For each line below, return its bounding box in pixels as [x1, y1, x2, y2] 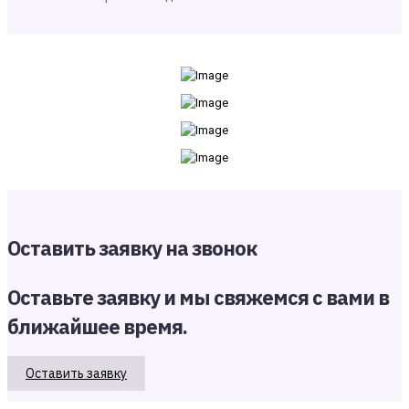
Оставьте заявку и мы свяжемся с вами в [7, 284, 389, 311]
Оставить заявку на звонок [7, 235, 257, 262]
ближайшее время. [7, 313, 187, 341]
